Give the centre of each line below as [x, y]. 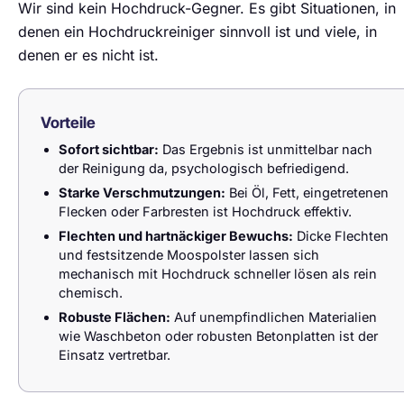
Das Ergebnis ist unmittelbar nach [266, 149]
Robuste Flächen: [115, 317]
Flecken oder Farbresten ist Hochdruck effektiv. [205, 211]
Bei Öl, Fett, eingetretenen [307, 193]
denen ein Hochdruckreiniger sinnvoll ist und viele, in [197, 32]
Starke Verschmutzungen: [142, 193]
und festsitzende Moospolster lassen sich [189, 255]
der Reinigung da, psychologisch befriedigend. [204, 168]
